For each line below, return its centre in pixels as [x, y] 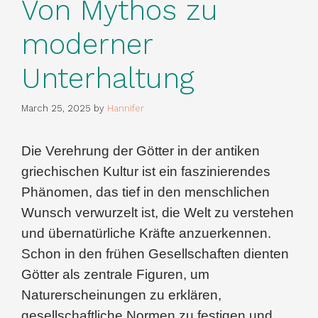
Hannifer [126, 109]
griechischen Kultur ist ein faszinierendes [146, 172]
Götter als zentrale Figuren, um [115, 275]
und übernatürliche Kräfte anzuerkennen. [146, 234]
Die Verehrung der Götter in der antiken [141, 151]
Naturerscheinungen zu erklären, [121, 295]
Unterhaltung [108, 78]
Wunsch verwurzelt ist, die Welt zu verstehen [158, 213]
